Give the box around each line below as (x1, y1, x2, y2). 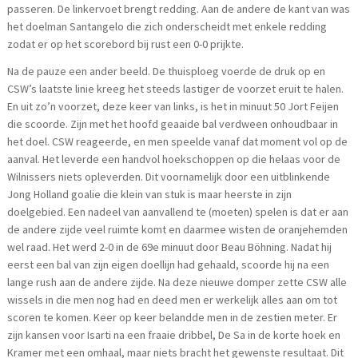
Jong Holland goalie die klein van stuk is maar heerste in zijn (7, 186, 292, 201)
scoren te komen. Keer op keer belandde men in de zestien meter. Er (7, 309, 338, 324)
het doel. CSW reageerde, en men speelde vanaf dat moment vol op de (7, 133, 348, 149)
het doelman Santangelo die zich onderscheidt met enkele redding (7, 18, 328, 34)
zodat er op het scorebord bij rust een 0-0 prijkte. (7, 36, 245, 51)
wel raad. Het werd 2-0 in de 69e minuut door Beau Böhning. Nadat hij (7, 239, 332, 254)
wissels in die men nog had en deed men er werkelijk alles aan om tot (7, 292, 338, 307)
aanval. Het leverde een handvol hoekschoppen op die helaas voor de (7, 151, 341, 166)
